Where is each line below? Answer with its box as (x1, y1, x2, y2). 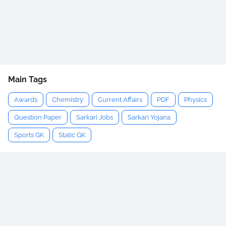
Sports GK (14, 131, 44, 139)
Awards (14, 95, 37, 103)
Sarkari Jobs (76, 113, 113, 121)
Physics (184, 95, 207, 103)
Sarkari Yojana (128, 113, 171, 121)
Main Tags (8, 74, 47, 84)
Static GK (59, 131, 85, 139)
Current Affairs (98, 95, 142, 103)
